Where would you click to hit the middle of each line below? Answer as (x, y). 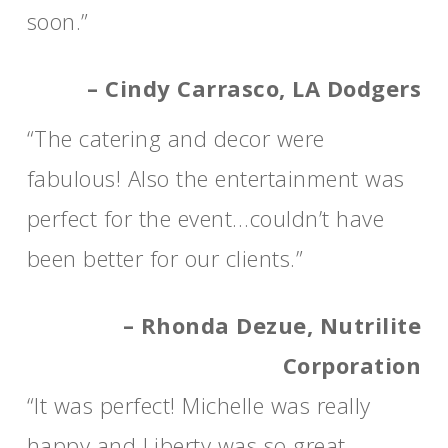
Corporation (352, 365)
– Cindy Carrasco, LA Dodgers (254, 88)
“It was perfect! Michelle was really (198, 405)
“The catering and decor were (175, 138)
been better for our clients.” (165, 258)
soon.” (57, 21)
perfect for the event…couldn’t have (205, 218)
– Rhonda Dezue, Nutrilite (272, 325)
